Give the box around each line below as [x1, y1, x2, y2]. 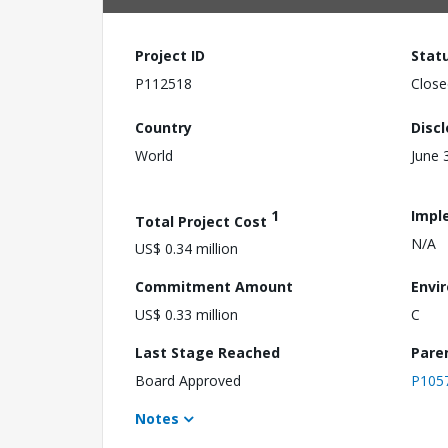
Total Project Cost [135, 211, 271, 231]
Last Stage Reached [135, 343, 280, 363]
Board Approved [135, 371, 241, 391]
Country [135, 117, 192, 137]
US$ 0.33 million [135, 305, 238, 325]
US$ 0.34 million [135, 239, 238, 259]
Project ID [135, 46, 205, 65]
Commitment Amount [135, 277, 293, 297]
